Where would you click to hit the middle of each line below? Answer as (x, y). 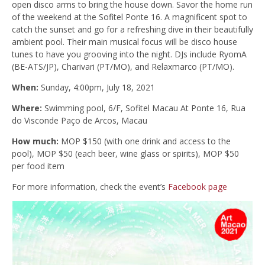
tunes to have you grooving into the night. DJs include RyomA (129, 54)
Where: (27, 108)
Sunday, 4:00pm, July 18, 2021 (97, 87)
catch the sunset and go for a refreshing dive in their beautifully (132, 29)
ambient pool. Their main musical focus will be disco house (125, 41)
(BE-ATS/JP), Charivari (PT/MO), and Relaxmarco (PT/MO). (123, 66)
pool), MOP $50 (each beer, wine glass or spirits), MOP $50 (125, 153)
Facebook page (198, 186)
